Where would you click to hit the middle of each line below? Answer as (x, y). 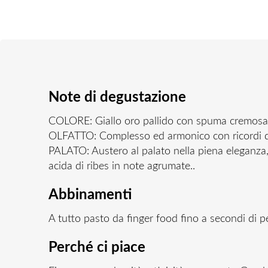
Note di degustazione (117, 98)
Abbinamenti (90, 195)
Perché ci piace (97, 248)
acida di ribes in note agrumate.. (121, 167)
